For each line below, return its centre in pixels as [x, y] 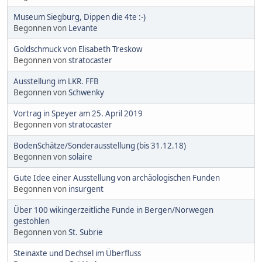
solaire [80, 157]
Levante [83, 28]
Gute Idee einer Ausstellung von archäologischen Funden [117, 178]
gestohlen [32, 221]
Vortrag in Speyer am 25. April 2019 [78, 114]
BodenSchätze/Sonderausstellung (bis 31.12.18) [100, 146]
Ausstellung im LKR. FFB [56, 82]
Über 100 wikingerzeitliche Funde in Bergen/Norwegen [113, 210]
